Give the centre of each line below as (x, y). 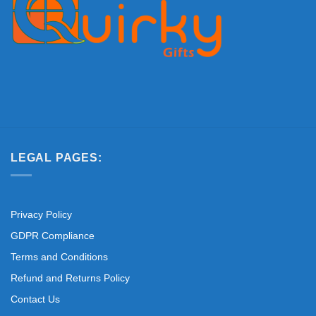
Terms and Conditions (59, 256)
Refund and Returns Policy (70, 278)
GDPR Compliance (53, 235)
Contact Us (35, 299)
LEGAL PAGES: (56, 158)
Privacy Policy (41, 214)
